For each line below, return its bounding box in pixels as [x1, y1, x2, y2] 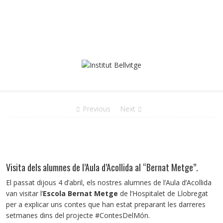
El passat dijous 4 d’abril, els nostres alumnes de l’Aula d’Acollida [6, 178, 212, 187]
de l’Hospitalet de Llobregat [118, 189, 208, 198]
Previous [83, 104, 111, 113]
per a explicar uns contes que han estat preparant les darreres [6, 200, 206, 209]
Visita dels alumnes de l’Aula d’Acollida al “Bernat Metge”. [6, 161, 198, 174]
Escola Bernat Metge [43, 189, 118, 198]
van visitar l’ [6, 189, 43, 198]
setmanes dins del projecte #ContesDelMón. [6, 211, 150, 220]
